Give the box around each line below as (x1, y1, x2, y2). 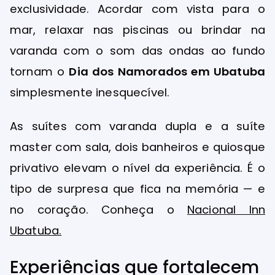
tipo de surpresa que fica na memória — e (10, 180, 265, 196)
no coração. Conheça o (10, 201, 187, 217)
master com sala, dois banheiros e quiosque (10, 139, 265, 155)
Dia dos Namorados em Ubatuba (69, 63, 265, 79)
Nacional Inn (187, 201, 265, 217)
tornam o (10, 63, 69, 79)
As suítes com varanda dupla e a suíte (10, 118, 265, 134)
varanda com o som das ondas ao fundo (10, 42, 265, 58)
